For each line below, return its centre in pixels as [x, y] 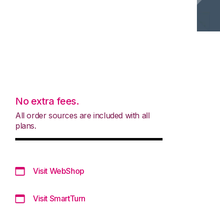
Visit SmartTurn [59, 198]
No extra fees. [47, 101]
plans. [26, 125]
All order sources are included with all [82, 115]
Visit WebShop [59, 171]
